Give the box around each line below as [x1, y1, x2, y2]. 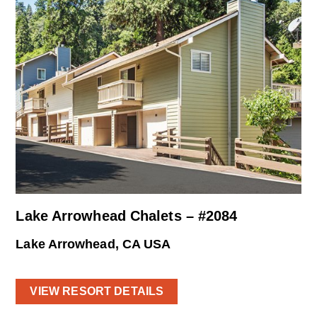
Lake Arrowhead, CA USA [16, 236, 171, 251]
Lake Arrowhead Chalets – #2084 [16, 207, 238, 224]
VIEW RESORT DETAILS [30, 285, 164, 298]
